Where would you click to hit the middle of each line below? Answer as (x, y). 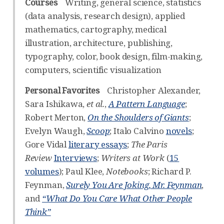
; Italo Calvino (138, 130)
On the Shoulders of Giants (138, 117)
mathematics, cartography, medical (96, 29)
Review (38, 157)
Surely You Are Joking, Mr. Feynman (134, 184)
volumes (42, 171)
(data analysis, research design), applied (105, 15)
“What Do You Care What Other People (117, 198)
